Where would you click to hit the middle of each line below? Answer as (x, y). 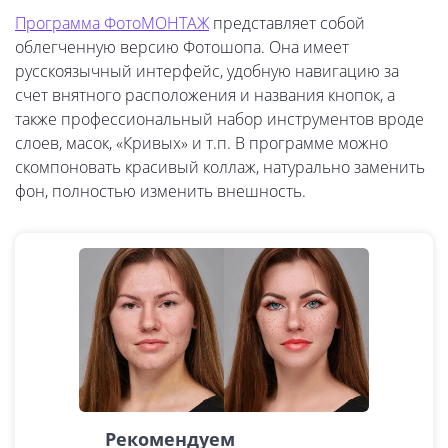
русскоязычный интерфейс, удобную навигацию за (207, 71)
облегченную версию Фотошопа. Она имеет (182, 47)
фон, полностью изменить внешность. (160, 191)
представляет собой (287, 23)
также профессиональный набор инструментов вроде (219, 119)
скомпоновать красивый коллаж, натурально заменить (220, 167)
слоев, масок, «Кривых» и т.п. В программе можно (201, 143)
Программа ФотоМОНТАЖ (112, 23)
